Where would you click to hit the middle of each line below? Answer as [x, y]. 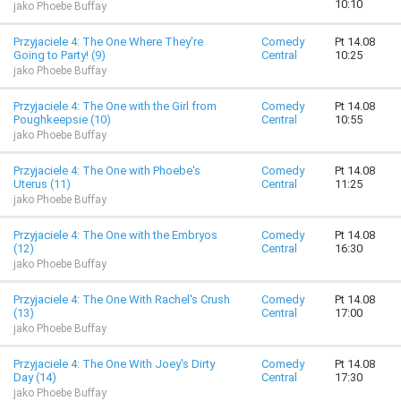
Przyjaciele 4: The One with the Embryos [115, 235]
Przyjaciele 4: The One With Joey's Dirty [114, 364]
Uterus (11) [42, 184]
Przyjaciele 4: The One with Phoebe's [107, 171]
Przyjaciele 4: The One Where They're [108, 42]
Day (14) [35, 377]
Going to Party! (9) [60, 55]
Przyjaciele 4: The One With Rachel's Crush [122, 299]
